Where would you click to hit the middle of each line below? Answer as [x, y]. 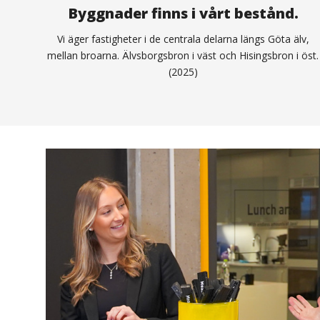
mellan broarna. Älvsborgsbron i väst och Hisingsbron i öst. [183, 56]
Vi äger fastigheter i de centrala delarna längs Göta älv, [183, 39]
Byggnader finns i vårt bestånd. [183, 14]
